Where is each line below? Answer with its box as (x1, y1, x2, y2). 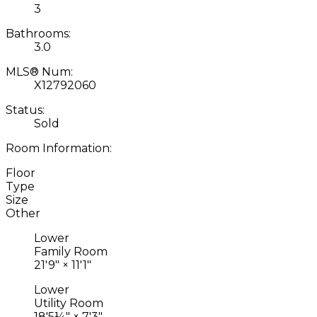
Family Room (34, 244, 108, 258)
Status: (6, 103, 45, 117)
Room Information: (6, 141, 112, 155)
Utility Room (34, 296, 103, 310)
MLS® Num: (6, 64, 73, 79)
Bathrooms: (6, 26, 71, 40)
